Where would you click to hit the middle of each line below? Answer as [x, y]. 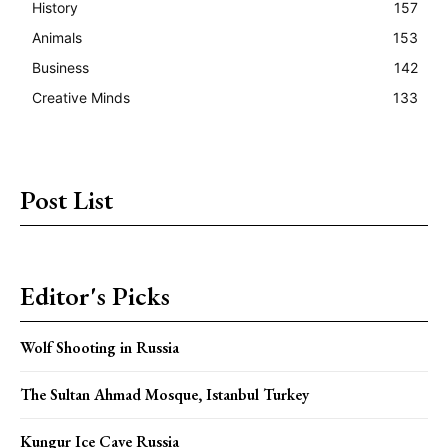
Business [60, 67]
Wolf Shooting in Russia [99, 347]
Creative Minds [81, 97]
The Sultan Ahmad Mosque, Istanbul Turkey [164, 394]
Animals [57, 37]
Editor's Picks [95, 295]
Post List [66, 199]
